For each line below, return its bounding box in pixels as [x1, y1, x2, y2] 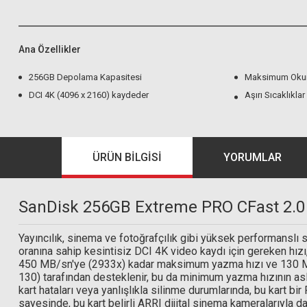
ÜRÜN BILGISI [92, 151, 162, 164]
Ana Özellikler [19, 44, 81, 55]
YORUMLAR [223, 151, 282, 164]
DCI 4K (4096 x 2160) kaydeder [29, 90, 149, 100]
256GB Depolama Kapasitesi [29, 72, 142, 82]
